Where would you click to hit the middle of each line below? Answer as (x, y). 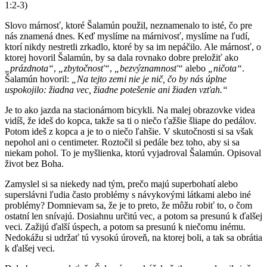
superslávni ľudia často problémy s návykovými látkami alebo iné (128, 194)
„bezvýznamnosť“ (149, 68)
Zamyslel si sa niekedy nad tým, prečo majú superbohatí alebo (121, 184)
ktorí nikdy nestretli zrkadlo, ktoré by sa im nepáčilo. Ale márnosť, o (133, 46)
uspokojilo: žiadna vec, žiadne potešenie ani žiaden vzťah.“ (116, 89)
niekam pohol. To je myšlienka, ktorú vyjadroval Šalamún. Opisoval (133, 153)
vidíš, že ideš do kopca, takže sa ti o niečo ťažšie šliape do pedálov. (131, 120)
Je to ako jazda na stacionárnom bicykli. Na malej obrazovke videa (130, 110)
